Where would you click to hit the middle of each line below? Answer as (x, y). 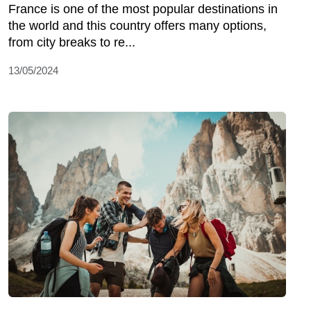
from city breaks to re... (72, 42)
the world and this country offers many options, (137, 25)
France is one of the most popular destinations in (143, 9)
